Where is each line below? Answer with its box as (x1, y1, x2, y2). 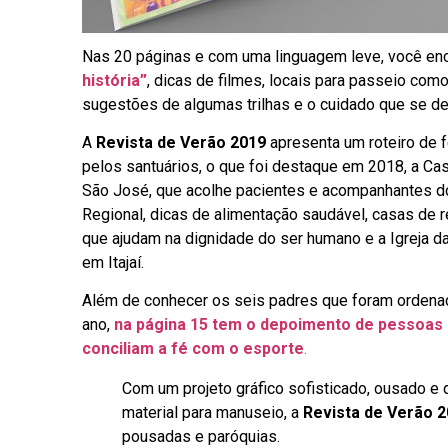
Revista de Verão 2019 (96, 133, 266, 153)
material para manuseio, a (122, 403, 303, 423)
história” (82, 70, 147, 90)
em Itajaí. (82, 253, 144, 273)
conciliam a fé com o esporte (82, 339, 304, 359)
